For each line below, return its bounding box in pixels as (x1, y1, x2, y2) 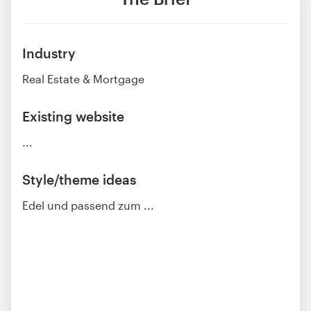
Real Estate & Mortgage (22, 72, 144, 85)
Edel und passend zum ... (22, 198, 154, 212)
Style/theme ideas (22, 171, 136, 187)
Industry (22, 44, 76, 61)
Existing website (22, 108, 124, 124)
